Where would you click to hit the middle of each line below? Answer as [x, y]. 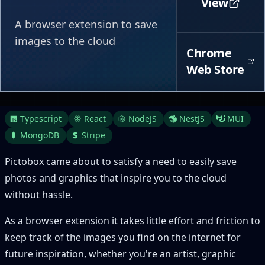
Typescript [41, 119]
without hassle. [39, 195]
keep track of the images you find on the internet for [123, 237]
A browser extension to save [86, 24]
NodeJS [143, 119]
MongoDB [40, 135]
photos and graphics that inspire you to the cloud [116, 178]
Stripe [93, 135]
